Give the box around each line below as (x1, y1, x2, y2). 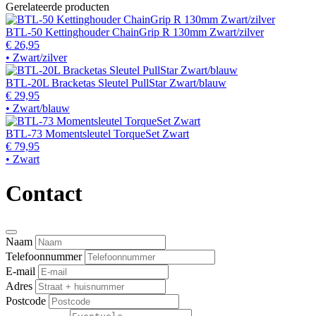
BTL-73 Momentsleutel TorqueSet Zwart (6, 127, 189, 140)
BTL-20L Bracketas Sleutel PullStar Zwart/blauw (6, 76, 226, 89)
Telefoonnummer (6, 250, 82, 262)
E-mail (6, 265, 35, 277)
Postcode (6, 294, 46, 307)
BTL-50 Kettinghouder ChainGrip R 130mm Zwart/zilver (6, 25, 264, 38)
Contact (6, 181, 83, 207)
